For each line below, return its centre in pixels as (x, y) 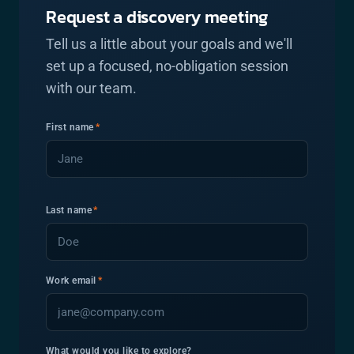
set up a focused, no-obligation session (167, 66)
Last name (69, 210)
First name (70, 127)
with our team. (91, 88)
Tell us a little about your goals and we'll (169, 44)
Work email (71, 281)
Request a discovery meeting (157, 17)
